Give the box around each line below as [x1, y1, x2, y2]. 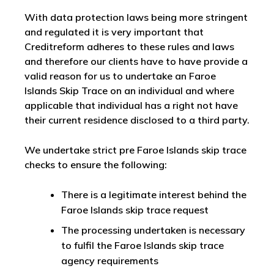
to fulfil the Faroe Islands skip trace [61, 239, 224, 252]
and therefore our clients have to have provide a [24, 55, 248, 68]
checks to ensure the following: [24, 158, 167, 171]
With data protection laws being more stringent [24, 11, 248, 24]
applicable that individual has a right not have [24, 99, 238, 112]
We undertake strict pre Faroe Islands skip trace [24, 144, 246, 157]
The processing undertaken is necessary [61, 224, 245, 237]
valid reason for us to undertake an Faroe [24, 70, 216, 83]
